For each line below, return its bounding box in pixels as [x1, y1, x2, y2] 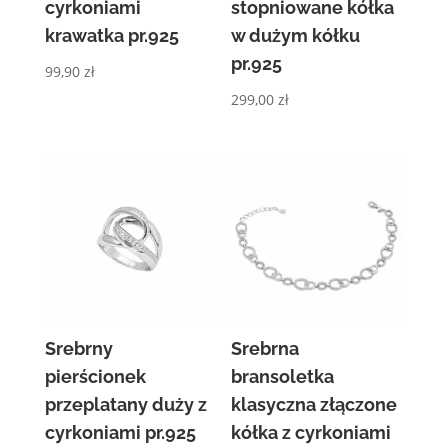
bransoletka [231, 366, 335, 388]
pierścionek [44, 366, 146, 388]
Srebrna [231, 338, 300, 360]
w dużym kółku [231, 25, 361, 47]
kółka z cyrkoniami [231, 422, 392, 444]
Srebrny [44, 338, 113, 360]
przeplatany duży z [44, 394, 207, 416]
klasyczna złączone [231, 394, 398, 416]
